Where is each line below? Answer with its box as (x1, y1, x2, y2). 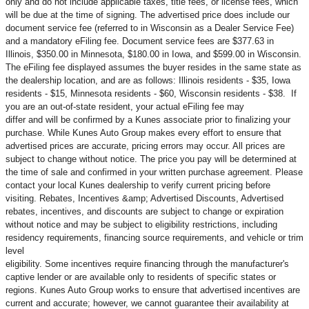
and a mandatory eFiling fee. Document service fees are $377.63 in (6, 36, 274, 47)
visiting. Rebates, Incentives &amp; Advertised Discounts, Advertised (6, 193, 283, 204)
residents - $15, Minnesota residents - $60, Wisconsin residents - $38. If (6, 88, 297, 99)
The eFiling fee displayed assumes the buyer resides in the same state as (6, 62, 301, 73)
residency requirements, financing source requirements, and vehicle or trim (6, 232, 303, 243)
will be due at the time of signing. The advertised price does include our (6, 10, 290, 21)
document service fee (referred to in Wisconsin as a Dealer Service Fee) (6, 23, 294, 34)
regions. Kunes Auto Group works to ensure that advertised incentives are (6, 285, 300, 296)
